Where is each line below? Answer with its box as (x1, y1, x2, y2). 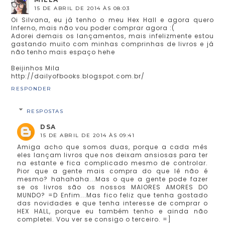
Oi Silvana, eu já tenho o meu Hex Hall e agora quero (11, 15, 214, 24)
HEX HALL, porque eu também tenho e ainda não (17, 206, 208, 215)
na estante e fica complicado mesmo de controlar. (17, 158, 208, 167)
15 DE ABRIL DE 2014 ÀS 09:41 (40, 132, 135, 139)
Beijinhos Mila (11, 63, 60, 72)
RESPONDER (11, 85, 52, 92)
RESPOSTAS (26, 107, 64, 115)
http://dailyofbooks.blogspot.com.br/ (11, 71, 145, 80)
